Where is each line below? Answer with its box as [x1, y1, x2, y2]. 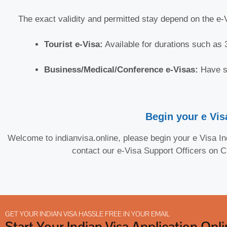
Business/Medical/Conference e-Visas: [44, 65, 198, 75]
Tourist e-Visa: [44, 40, 103, 50]
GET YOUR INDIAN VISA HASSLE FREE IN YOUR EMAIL [5, 209, 170, 219]
